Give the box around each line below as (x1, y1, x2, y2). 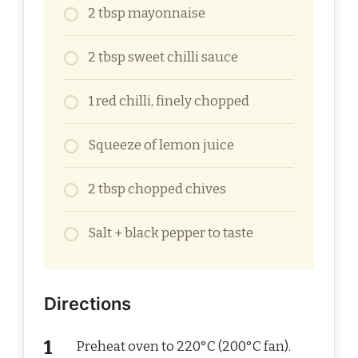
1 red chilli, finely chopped (88, 93, 249, 110)
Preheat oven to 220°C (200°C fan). (76, 338, 291, 356)
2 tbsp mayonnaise (88, 5, 205, 22)
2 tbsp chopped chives (88, 181, 226, 198)
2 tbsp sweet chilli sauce (88, 49, 238, 66)
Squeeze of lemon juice (88, 137, 234, 154)
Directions (44, 293, 131, 315)
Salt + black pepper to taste (88, 225, 253, 242)
